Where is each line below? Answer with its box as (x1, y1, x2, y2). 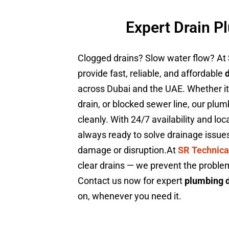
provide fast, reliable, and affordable (78, 68, 225, 79)
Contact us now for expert (78, 175, 185, 187)
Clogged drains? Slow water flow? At (78, 53, 228, 64)
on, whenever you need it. (78, 191, 181, 202)
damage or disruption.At (78, 145, 178, 156)
